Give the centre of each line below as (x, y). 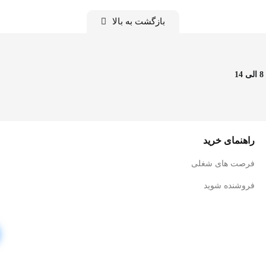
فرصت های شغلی (223, 163)
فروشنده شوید (229, 185)
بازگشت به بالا (139, 21)
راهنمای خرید (229, 140)
